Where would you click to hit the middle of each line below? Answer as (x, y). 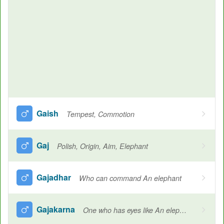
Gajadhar (54, 177)
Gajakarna (56, 209)
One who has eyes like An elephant (183, 210)
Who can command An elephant (130, 178)
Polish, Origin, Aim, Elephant (102, 146)
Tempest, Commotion (100, 114)
